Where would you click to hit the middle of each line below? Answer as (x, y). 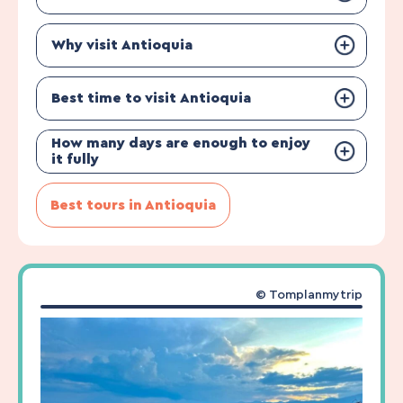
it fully (75, 160)
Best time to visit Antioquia (151, 99)
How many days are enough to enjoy (181, 143)
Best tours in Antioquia (133, 205)
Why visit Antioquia (122, 45)
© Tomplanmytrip (309, 295)
